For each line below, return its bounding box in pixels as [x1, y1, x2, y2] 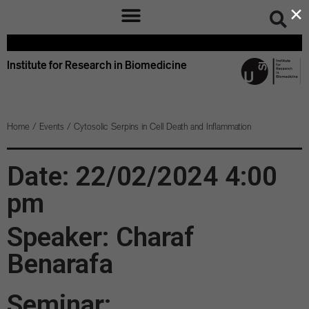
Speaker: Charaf [7, 221, 195, 253]
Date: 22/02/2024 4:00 [7, 161, 277, 192]
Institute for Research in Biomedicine [7, 58, 187, 72]
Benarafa [7, 248, 113, 280]
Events [39, 121, 64, 132]
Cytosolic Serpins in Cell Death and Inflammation [74, 121, 251, 132]
